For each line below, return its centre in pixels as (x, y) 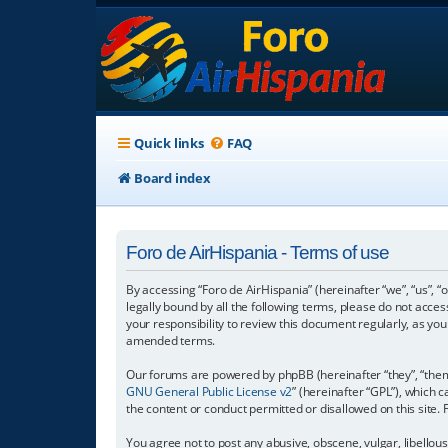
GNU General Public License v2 (209, 391)
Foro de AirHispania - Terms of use (257, 252)
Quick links (169, 143)
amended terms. (171, 340)
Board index (172, 178)
